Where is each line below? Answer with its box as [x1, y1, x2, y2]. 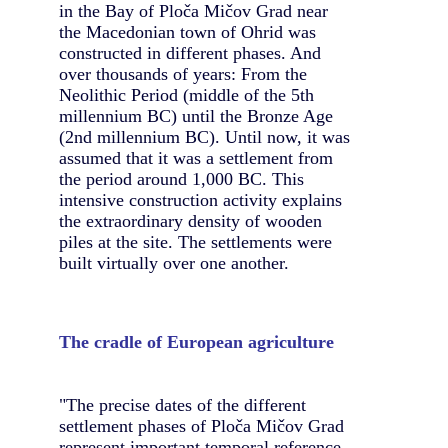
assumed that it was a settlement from [59, 147, 333, 168]
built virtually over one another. [59, 252, 289, 273]
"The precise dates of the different [59, 395, 306, 416]
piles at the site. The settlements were [59, 231, 332, 252]
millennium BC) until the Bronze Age [59, 105, 333, 126]
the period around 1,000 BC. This [59, 168, 304, 189]
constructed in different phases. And [59, 42, 321, 63]
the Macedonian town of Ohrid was [59, 21, 316, 42]
